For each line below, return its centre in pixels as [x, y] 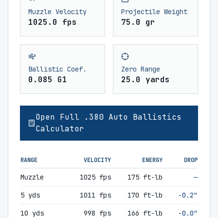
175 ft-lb [145, 177]
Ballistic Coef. [57, 69]
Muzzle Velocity [57, 12]
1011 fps [95, 195]
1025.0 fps [53, 22]
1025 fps [95, 177]
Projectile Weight [154, 12]
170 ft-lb [145, 195]
